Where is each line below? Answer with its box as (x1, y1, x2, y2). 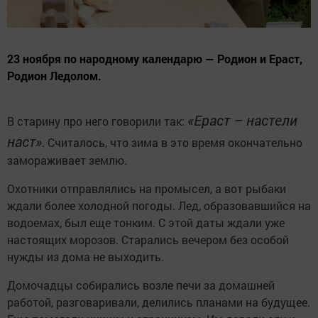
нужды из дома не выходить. (7, 249, 164, 265)
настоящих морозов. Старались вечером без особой (7, 232, 289, 248)
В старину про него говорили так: (7, 114, 187, 129)
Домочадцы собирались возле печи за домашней (7, 278, 275, 293)
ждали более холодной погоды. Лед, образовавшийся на (7, 198, 311, 214)
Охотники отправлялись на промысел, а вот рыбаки (7, 181, 286, 197)
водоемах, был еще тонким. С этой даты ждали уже (7, 215, 285, 231)
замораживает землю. (7, 153, 127, 168)
